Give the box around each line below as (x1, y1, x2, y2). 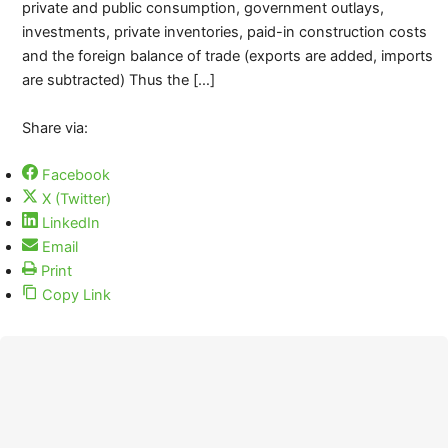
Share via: (21, 118, 88, 137)
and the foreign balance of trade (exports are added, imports (21, 47, 433, 66)
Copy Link (41, 285, 111, 304)
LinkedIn (41, 213, 100, 232)
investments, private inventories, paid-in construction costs (21, 23, 427, 42)
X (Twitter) (41, 189, 111, 208)
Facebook (41, 165, 110, 184)
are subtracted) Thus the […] (21, 71, 215, 90)
